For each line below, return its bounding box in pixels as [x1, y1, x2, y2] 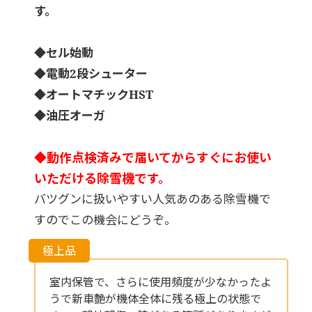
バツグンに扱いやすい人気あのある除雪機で [33, 191, 271, 208]
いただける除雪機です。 [33, 170, 171, 187]
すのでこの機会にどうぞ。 [33, 212, 176, 228]
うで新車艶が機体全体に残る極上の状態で [49, 291, 261, 307]
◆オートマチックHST [33, 86, 153, 103]
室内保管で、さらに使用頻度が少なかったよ [49, 274, 272, 290]
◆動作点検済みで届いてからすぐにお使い [33, 149, 272, 166]
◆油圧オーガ [33, 107, 105, 124]
